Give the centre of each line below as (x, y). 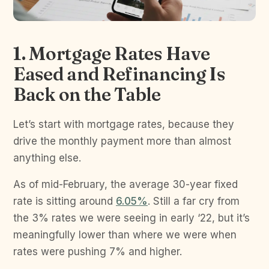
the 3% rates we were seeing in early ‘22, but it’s (131, 218)
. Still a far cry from (194, 201)
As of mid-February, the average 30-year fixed (125, 184)
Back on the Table (87, 94)
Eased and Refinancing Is (119, 74)
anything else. (47, 158)
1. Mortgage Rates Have (112, 53)
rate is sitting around (65, 201)
